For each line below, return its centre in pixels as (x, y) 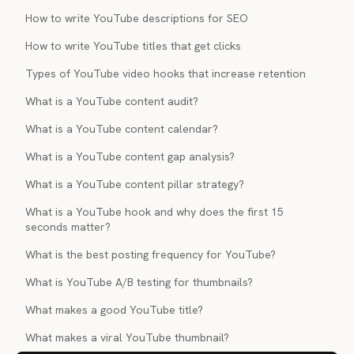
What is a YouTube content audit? (112, 101)
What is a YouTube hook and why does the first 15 (154, 212)
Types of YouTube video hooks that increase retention (166, 73)
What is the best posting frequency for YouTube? (151, 254)
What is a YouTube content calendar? (122, 129)
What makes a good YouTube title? (114, 310)
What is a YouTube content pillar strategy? (135, 184)
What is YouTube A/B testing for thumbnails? (139, 282)
